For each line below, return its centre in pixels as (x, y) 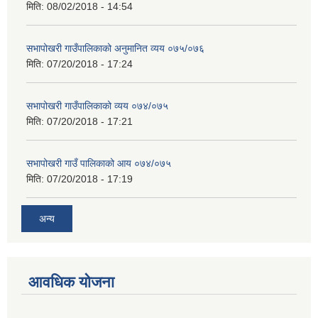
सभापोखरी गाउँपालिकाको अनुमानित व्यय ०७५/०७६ (115, 48)
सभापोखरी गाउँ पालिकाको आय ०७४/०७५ (99, 163)
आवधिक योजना (71, 283)
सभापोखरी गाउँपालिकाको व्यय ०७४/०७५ (97, 105)
